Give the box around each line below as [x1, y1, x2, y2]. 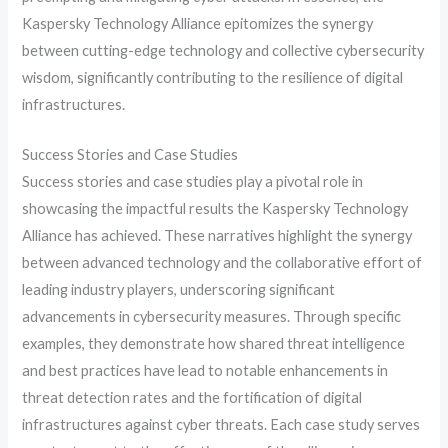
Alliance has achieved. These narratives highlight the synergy [22, 226, 413, 244]
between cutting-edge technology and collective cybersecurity [22, 41, 425, 59]
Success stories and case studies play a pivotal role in [22, 172, 364, 190]
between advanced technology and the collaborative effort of [22, 253, 423, 271]
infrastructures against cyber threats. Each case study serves [22, 415, 421, 433]
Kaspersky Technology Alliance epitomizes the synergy [22, 14, 374, 32]
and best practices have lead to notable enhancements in [22, 361, 389, 379]
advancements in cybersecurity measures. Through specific [22, 307, 402, 325]
